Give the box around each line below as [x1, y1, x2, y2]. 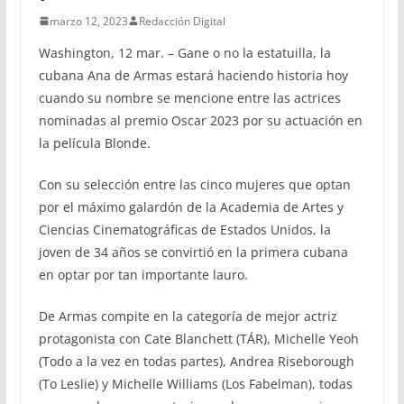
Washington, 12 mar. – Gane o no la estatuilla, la [38, 43, 331, 61]
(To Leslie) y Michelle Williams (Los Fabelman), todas [38, 374, 353, 392]
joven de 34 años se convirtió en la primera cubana [38, 243, 348, 261]
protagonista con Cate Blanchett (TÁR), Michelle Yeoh [38, 329, 359, 347]
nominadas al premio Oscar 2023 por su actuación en [38, 111, 363, 129]
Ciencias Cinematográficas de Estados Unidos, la [38, 220, 331, 238]
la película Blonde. [38, 133, 151, 151]
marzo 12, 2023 [49, 13, 128, 29]
